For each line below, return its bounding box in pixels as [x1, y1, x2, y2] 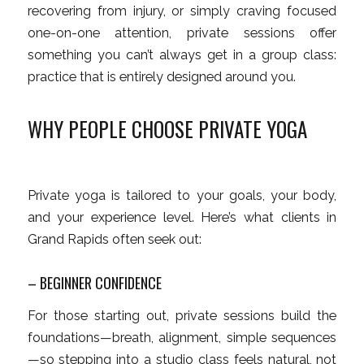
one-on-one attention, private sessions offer [27, 24, 337, 41]
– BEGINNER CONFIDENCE [27, 271, 162, 293]
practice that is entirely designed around [27, 68, 271, 84]
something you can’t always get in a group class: [27, 46, 337, 63]
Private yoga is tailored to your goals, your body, [27, 187, 337, 203]
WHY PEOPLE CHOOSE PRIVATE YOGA [27, 114, 307, 145]
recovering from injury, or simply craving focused [27, 2, 337, 19]
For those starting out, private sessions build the [27, 308, 337, 324]
